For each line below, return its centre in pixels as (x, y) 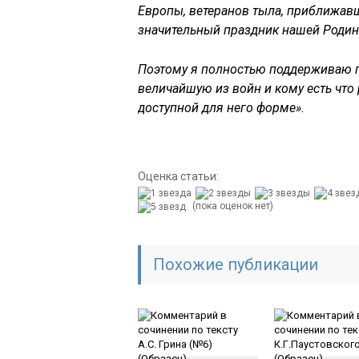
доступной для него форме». (221, 108)
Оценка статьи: (178, 176)
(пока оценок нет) (232, 206)
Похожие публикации (236, 264)
